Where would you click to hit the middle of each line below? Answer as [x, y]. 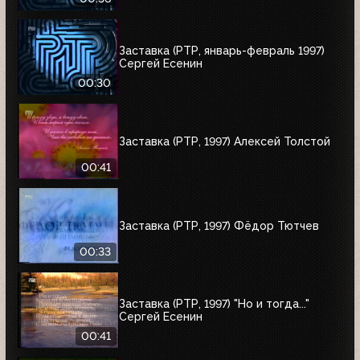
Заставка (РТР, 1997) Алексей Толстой [225, 141]
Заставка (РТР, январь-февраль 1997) [222, 50]
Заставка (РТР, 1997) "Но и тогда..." [214, 303]
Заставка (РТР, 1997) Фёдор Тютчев [219, 225]
